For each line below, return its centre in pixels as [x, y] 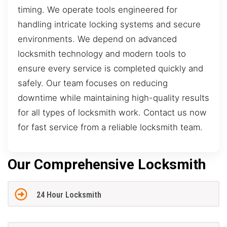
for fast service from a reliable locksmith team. [110, 127]
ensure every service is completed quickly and [110, 68]
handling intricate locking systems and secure [109, 24]
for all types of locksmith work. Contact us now [112, 112]
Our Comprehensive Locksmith [107, 165]
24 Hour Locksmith [69, 195]
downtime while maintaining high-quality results [113, 98]
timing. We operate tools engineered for [98, 9]
